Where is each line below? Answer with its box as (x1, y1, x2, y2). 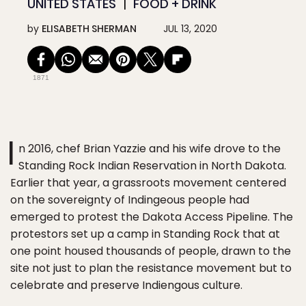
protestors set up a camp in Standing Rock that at (10, 226, 280, 242)
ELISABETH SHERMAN (42, 22, 137, 36)
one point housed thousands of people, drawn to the (10, 243, 291, 259)
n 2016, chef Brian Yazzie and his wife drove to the (18, 141, 281, 156)
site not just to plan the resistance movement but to (10, 260, 292, 276)
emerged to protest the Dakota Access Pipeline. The (10, 209, 293, 225)
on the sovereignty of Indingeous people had (10, 192, 249, 208)
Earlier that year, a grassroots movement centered (10, 175, 286, 191)
